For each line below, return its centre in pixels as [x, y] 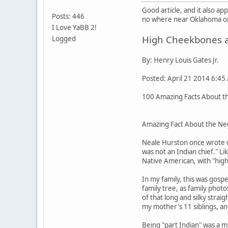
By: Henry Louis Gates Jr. [180, 60]
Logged [64, 38]
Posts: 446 [68, 16]
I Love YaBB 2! [74, 27]
